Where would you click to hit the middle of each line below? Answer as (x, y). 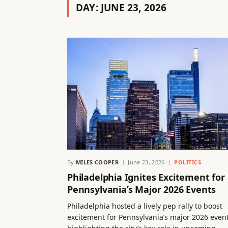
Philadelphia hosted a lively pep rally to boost (145, 206)
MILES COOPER (97, 162)
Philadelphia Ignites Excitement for (146, 177)
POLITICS (188, 162)
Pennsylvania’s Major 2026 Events (142, 189)
